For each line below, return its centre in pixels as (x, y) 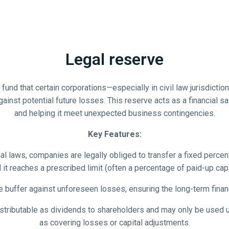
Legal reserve (114, 59)
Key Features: (114, 134)
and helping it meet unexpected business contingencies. (114, 113)
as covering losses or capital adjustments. (114, 223)
